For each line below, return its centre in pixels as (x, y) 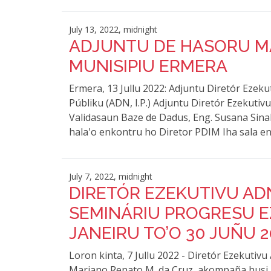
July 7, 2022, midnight (111, 176)
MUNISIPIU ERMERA (148, 66)
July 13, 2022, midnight (113, 29)
